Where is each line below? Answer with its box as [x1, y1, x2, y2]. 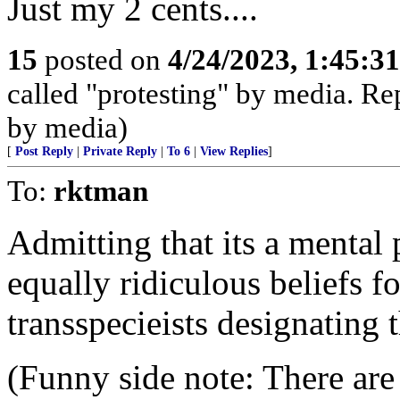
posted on [37, 43, 168, 76]
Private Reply [83, 145, 157, 158]
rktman [54, 174, 148, 207]
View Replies [200, 145, 268, 158]
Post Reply [15, 145, 73, 158]
